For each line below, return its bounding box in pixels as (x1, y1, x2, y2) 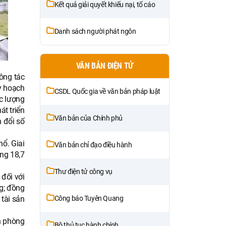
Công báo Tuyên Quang (54, 194, 124, 202)
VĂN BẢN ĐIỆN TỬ (76, 61, 133, 71)
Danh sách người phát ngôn (54, 27, 136, 35)
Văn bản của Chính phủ (54, 114, 123, 122)
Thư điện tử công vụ (54, 167, 112, 176)
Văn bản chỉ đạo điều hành (54, 140, 132, 149)
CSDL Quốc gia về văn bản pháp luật (54, 87, 160, 95)
